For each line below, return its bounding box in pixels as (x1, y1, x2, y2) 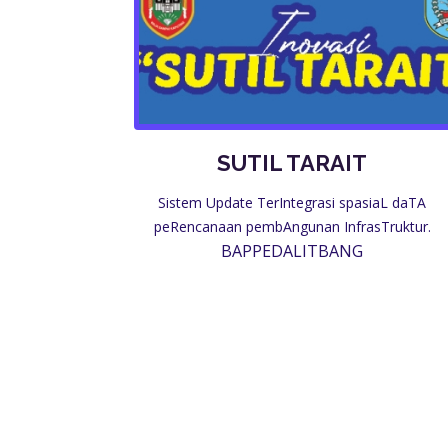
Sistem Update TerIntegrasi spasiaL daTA (158, 193, 426, 212)
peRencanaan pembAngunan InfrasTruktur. (153, 217, 431, 236)
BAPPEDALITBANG (221, 240, 363, 262)
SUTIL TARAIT (217, 150, 367, 176)
